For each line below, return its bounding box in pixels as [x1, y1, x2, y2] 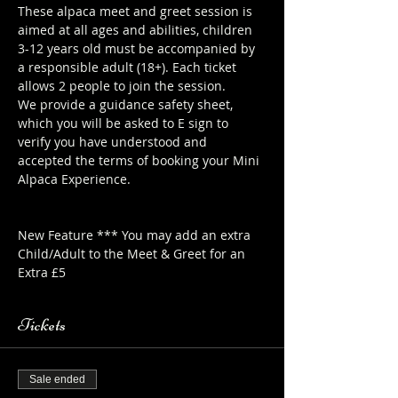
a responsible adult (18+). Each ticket [18, 58, 240, 76]
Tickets [18, 313, 66, 336]
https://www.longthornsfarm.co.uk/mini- [18, 188, 257, 206]
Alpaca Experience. [18, 170, 134, 187]
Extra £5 [18, 263, 66, 281]
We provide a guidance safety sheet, [18, 95, 236, 113]
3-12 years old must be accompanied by [18, 39, 259, 57]
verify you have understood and [18, 132, 211, 150]
